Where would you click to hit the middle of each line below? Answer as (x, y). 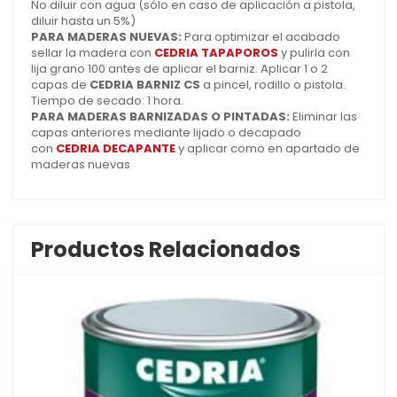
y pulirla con (314, 52)
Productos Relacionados (166, 249)
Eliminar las (325, 116)
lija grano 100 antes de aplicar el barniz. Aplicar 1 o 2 (179, 68)
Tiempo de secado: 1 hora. (109, 100)
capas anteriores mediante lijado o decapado (166, 132)
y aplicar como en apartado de (268, 148)
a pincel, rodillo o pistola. (273, 84)
